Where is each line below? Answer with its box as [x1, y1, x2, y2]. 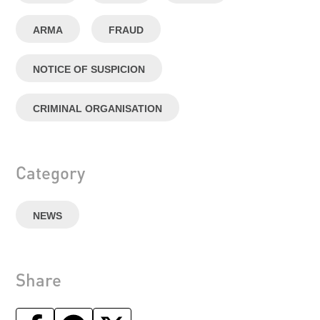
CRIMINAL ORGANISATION [33, 103, 163, 114]
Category [16, 161, 86, 184]
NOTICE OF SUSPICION [33, 64, 146, 75]
